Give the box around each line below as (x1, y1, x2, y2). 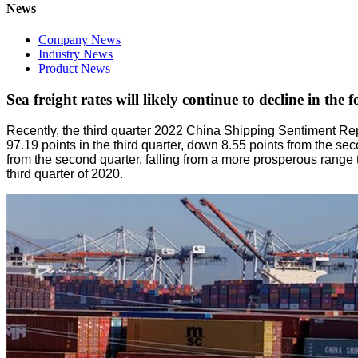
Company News (38, 33, 121, 47)
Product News (38, 62, 110, 76)
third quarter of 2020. (6, 166, 123, 181)
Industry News (38, 47, 113, 62)
